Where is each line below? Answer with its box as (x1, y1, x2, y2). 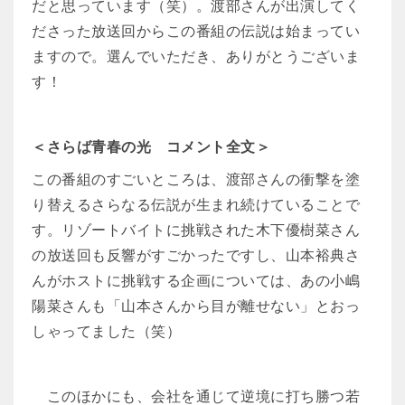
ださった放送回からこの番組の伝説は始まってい (32, 21, 360, 41)
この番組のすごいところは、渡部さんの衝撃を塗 (32, 169, 360, 189)
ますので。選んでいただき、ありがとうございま (32, 46, 360, 66)
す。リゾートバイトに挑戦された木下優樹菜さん (32, 220, 360, 240)
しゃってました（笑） (32, 321, 181, 341)
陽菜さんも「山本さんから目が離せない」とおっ (32, 296, 360, 316)
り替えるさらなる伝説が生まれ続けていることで (32, 194, 360, 214)
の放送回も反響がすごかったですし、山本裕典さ (32, 245, 360, 265)
